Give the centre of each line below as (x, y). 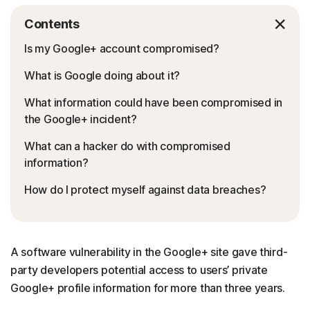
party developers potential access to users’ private (139, 270)
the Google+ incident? (81, 119)
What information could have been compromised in (153, 102)
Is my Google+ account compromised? (122, 48)
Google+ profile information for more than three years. (148, 288)
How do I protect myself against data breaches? (145, 190)
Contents (52, 24)
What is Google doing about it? (102, 75)
